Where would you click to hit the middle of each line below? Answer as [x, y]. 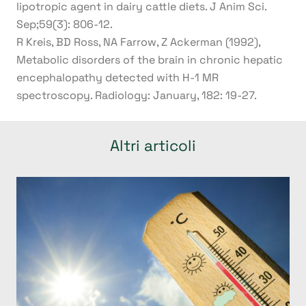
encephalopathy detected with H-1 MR [117, 77]
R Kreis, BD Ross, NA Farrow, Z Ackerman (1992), [138, 42]
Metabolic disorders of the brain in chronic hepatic [150, 59]
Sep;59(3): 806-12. [65, 24]
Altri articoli [153, 145]
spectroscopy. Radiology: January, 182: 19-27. [137, 95]
